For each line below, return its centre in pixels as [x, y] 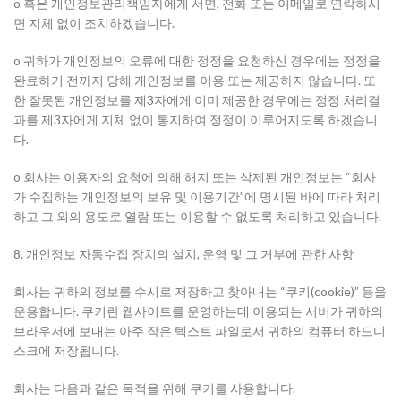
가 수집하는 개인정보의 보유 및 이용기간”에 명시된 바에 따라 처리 [197, 196]
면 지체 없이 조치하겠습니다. [94, 23]
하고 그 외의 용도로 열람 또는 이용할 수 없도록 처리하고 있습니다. [197, 216]
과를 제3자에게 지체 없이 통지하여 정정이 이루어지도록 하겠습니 [196, 119]
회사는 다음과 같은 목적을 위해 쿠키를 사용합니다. [154, 388]
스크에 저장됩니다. [66, 350]
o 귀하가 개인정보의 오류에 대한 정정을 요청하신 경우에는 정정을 [197, 60]
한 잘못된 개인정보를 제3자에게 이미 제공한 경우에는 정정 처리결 [197, 100]
